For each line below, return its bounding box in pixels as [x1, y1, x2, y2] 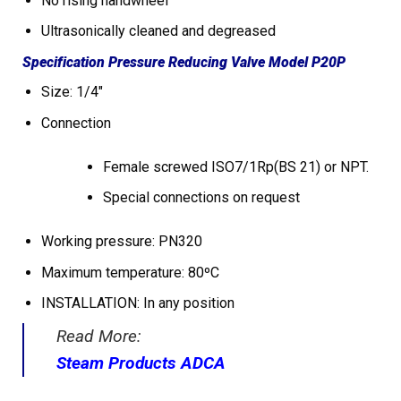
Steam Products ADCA [56, 352, 226, 373]
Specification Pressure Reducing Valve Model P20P [22, 53, 346, 71]
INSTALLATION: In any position [40, 294, 235, 312]
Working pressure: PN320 [40, 233, 202, 251]
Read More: [56, 325, 141, 346]
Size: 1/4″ [40, 82, 103, 100]
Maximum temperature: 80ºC [40, 263, 219, 281]
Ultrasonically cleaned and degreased [40, 22, 276, 40]
